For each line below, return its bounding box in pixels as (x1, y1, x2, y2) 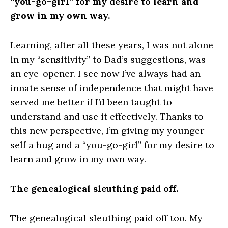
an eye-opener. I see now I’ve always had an (10, 68, 201, 80)
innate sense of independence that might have (10, 82, 213, 94)
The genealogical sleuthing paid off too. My (10, 212, 203, 224)
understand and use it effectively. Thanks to (10, 110, 204, 123)
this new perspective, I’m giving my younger (10, 125, 204, 137)
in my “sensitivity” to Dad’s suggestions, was (10, 53, 206, 66)
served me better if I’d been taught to (10, 96, 172, 108)
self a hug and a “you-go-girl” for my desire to (10, 139, 214, 151)
